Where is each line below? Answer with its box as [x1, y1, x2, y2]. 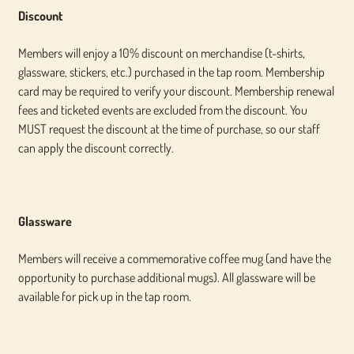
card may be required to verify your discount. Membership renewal [17, 82, 334, 99]
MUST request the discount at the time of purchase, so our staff [17, 120, 320, 137]
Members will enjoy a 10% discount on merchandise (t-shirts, [17, 44, 305, 61]
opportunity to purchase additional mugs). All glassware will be [17, 269, 315, 285]
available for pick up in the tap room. [17, 288, 191, 304]
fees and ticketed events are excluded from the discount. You [17, 101, 307, 118]
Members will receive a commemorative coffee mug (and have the [17, 250, 331, 266]
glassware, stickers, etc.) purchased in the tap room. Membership [17, 63, 325, 80]
